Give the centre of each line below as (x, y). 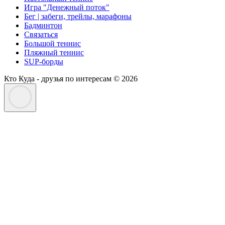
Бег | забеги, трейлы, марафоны (78, 17)
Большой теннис (52, 44)
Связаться (41, 35)
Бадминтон (43, 26)
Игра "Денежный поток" (67, 8)
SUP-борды (44, 62)
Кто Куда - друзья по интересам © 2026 (71, 79)
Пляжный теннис (54, 53)
